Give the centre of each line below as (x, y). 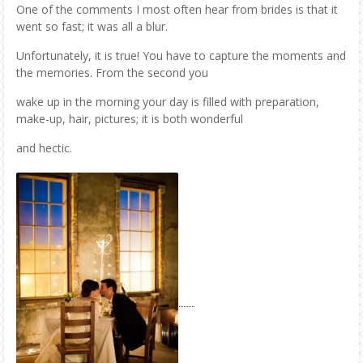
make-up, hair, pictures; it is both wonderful (130, 118)
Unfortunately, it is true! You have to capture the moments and (181, 55)
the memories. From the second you (112, 72)
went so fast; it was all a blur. (92, 26)
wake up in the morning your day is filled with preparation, (168, 101)
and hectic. (44, 147)
